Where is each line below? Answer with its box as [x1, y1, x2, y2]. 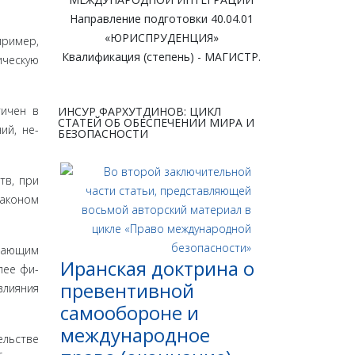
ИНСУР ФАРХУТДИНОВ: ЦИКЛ [58, 104, 221, 120]
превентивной [60, 277, 194, 304]
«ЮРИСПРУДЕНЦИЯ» [104, 30, 219, 46]
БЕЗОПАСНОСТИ [58, 126, 148, 142]
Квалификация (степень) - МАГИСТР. [62, 49, 261, 65]
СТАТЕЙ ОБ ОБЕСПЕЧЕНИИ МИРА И [58, 115, 254, 131]
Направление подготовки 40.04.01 [69, 11, 254, 27]
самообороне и [60, 300, 199, 326]
